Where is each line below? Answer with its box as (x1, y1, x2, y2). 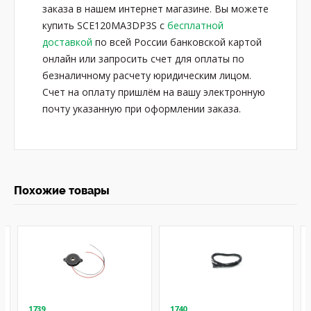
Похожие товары (14, 184, 110, 197)
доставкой (42, 35, 92, 49)
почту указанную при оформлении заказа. (42, 102, 241, 115)
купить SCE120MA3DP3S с (42, 19, 167, 32)
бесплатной (167, 19, 224, 32)
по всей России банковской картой (92, 35, 262, 49)
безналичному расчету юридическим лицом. (42, 69, 251, 82)
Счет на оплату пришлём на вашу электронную (42, 85, 265, 99)
